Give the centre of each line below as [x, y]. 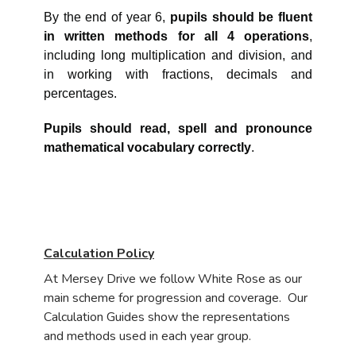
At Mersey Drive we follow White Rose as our [173, 279]
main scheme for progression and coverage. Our [176, 298]
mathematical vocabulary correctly [147, 148]
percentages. [80, 94]
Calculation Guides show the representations [167, 317]
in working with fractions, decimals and [178, 75]
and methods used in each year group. [147, 337]
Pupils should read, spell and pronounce [178, 129]
